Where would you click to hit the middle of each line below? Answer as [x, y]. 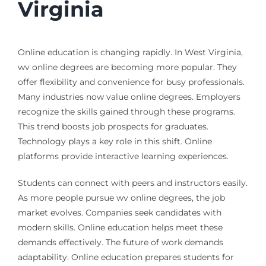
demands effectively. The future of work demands [120, 243]
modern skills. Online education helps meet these [120, 228]
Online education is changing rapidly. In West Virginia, [130, 53]
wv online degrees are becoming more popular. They [127, 67]
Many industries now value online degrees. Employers [129, 97]
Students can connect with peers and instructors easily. [132, 183]
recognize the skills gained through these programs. [126, 112]
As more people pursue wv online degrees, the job [121, 198]
